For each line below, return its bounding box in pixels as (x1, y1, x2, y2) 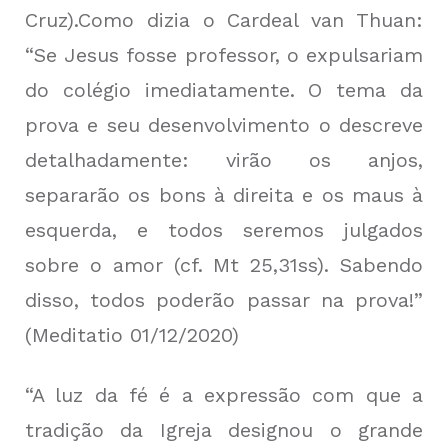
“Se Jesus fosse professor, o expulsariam (25, 43, 423, 68)
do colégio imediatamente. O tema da (25, 78, 423, 103)
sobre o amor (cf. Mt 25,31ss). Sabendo (25, 253, 423, 278)
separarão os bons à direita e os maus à (25, 183, 423, 208)
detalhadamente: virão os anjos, (25, 148, 423, 173)
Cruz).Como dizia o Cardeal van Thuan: (25, 8, 423, 33)
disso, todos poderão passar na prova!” (25, 288, 423, 313)
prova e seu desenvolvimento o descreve (25, 113, 423, 138)
